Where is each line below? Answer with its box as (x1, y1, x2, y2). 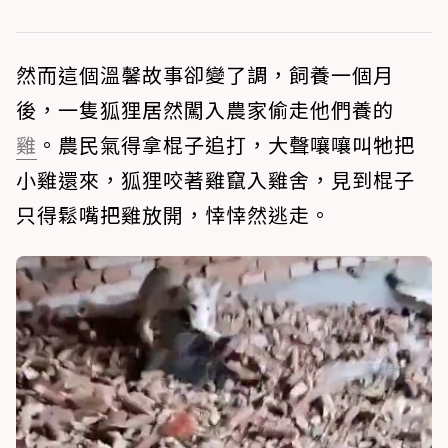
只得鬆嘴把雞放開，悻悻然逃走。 (16, 199, 331, 229)
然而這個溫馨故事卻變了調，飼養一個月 (16, 59, 394, 89)
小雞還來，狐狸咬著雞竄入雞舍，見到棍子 (16, 164, 415, 194)
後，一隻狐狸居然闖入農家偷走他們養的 (16, 94, 394, 124)
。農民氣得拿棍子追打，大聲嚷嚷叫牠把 (37, 129, 415, 159)
